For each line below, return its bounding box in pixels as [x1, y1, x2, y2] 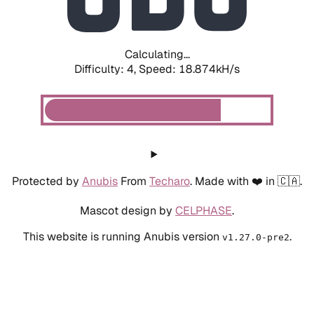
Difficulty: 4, [74, 61, 139, 76]
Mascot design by [80, 203, 175, 218]
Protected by [12, 173, 82, 189]
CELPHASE [175, 203, 232, 218]
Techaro [149, 173, 190, 189]
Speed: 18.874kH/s [139, 61, 240, 76]
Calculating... [124, 46, 190, 62]
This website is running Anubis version [22, 228, 222, 244]
